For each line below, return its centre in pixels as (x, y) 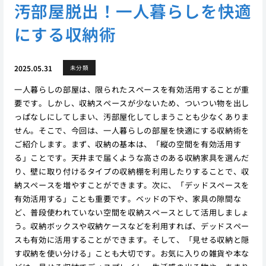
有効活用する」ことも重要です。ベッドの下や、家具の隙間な (128, 199)
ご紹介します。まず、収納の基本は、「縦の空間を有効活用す (128, 144)
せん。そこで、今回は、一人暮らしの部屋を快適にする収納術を (132, 131)
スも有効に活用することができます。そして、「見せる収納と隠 (132, 240)
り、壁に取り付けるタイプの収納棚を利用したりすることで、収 (132, 172)
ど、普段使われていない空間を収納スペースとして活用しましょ (132, 213)
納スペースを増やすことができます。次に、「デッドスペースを (132, 185)
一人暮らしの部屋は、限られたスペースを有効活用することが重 (132, 90)
